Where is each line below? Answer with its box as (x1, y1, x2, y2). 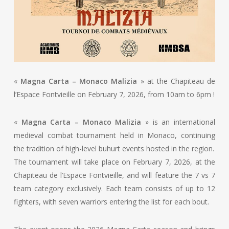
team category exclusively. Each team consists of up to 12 (13, 184, 216, 194)
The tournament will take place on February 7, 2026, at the (13, 157, 216, 167)
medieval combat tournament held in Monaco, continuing (13, 130, 216, 141)
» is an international (141, 117, 216, 127)
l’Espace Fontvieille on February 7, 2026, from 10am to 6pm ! (13, 89, 215, 100)
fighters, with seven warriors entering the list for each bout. (13, 197, 209, 207)
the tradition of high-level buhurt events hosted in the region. (13, 144, 214, 154)
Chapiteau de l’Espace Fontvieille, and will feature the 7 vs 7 (13, 170, 216, 180)
